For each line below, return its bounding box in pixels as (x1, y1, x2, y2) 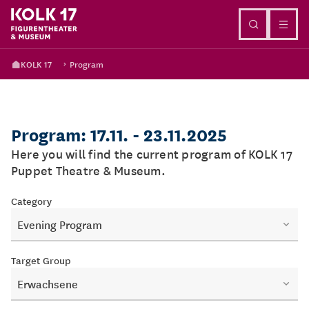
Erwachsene (17, 275, 78, 292)
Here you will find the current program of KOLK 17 (11, 144, 292, 163)
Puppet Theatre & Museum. (11, 161, 166, 179)
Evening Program (17, 216, 102, 232)
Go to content (124, 8, 185, 23)
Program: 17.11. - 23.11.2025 (11, 121, 227, 147)
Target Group (11, 252, 71, 268)
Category (11, 193, 52, 208)
